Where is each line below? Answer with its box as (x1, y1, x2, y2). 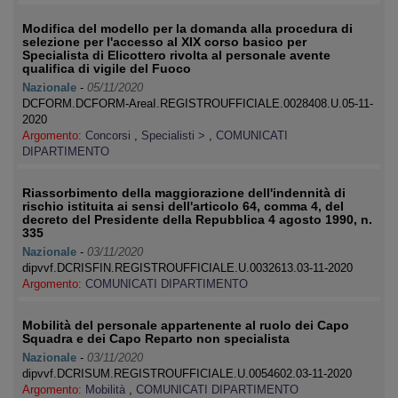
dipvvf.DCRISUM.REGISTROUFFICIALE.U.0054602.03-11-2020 (22, 367, 352, 380)
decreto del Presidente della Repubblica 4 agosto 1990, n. (22, 212, 372, 227)
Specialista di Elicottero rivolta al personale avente (22, 48, 330, 62)
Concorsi (85, 129, 134, 142)
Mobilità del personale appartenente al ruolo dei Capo (22, 318, 349, 332)
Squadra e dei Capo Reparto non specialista (22, 331, 290, 346)
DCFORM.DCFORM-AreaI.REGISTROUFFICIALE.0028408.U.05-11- (22, 97, 373, 110)
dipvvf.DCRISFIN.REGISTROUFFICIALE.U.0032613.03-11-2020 (22, 261, 353, 275)
